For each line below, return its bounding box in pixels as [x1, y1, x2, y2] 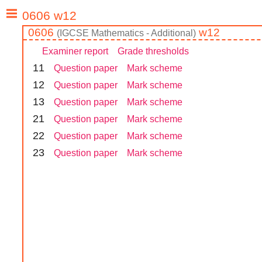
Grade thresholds [118, 46, 189, 57]
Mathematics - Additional [91, 28, 193, 39]
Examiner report [42, 46, 108, 57]
